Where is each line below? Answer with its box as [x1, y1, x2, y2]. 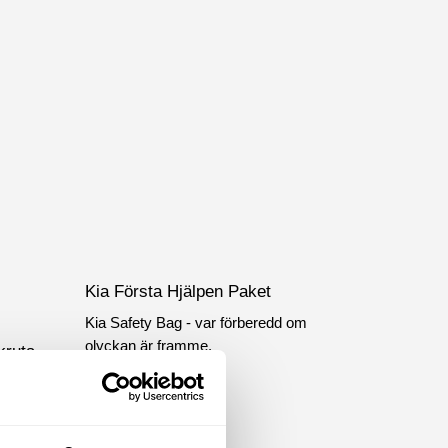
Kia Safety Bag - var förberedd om [84, 315, 307, 332]
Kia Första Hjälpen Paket [84, 281, 271, 301]
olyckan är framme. [84, 338, 212, 355]
